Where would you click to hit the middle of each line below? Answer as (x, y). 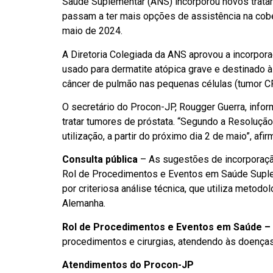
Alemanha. (86, 204)
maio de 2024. (95, 31)
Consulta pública (100, 160)
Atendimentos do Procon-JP (128, 265)
